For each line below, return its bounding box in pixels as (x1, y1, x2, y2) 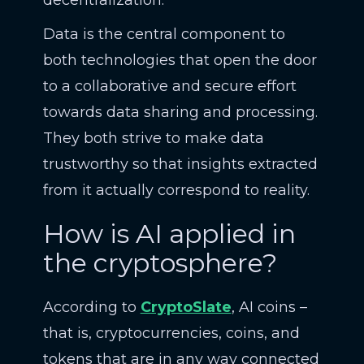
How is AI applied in (42, 218, 296, 249)
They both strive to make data (42, 129, 264, 147)
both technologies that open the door (42, 51, 317, 69)
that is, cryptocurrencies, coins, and (42, 324, 300, 342)
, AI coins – (231, 298, 307, 316)
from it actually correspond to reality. (42, 181, 310, 199)
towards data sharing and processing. (42, 103, 318, 121)
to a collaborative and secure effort (42, 77, 297, 95)
